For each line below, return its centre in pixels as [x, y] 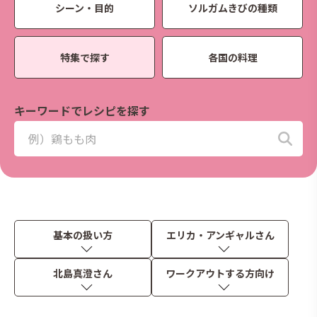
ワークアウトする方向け [220, 273]
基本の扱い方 [83, 235]
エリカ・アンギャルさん [220, 235]
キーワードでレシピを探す [82, 110]
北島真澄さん [83, 273]
